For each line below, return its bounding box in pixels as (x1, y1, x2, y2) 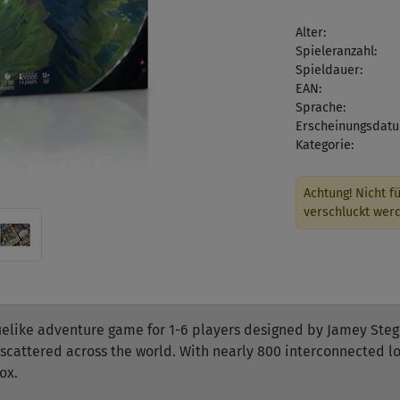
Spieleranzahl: (296, 44, 377, 59)
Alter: (296, 25, 326, 40)
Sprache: (296, 100, 346, 115)
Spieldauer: (296, 62, 362, 78)
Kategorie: (296, 137, 354, 153)
